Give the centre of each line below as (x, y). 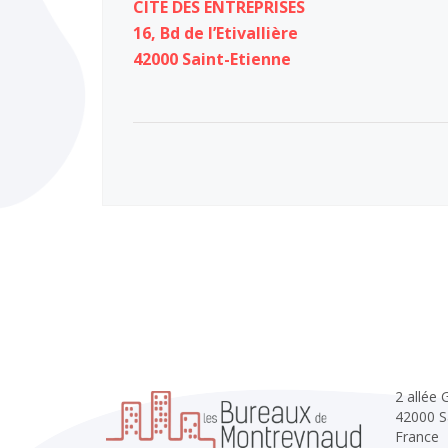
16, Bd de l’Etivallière (215, 33)
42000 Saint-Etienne (212, 59)
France (416, 436)
